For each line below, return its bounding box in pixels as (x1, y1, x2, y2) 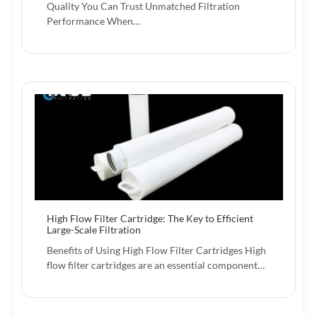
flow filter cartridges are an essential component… (47, 258, 265, 271)
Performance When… (47, 14, 140, 27)
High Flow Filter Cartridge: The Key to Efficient (47, 212, 253, 224)
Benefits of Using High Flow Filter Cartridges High (47, 243, 266, 256)
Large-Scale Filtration (47, 223, 141, 236)
